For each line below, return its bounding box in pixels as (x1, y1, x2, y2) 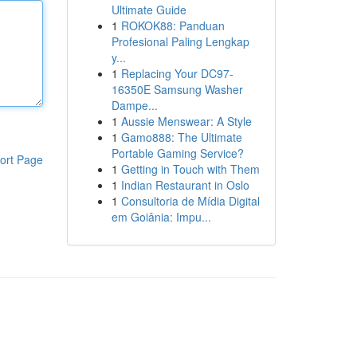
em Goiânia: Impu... (111, 209, 211, 225)
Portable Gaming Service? (111, 145, 244, 161)
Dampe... (111, 97, 158, 113)
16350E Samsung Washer (111, 81, 243, 97)
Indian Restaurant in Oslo (120, 177, 249, 193)
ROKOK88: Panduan (120, 18, 225, 33)
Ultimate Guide (111, 2, 186, 18)
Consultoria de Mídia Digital (120, 193, 260, 209)
